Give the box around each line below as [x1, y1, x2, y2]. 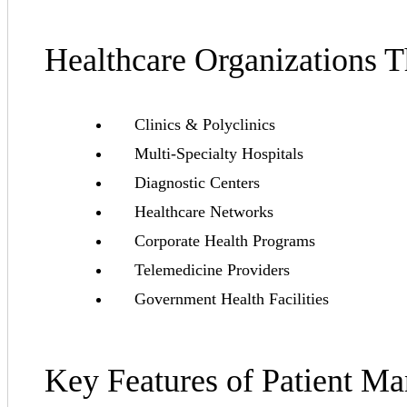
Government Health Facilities [134, 290, 329, 309]
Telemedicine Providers [134, 261, 290, 280]
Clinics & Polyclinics [134, 115, 275, 134]
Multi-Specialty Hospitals [134, 144, 303, 164]
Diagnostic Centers [134, 174, 260, 193]
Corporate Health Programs [134, 232, 315, 251]
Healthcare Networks [134, 203, 273, 222]
